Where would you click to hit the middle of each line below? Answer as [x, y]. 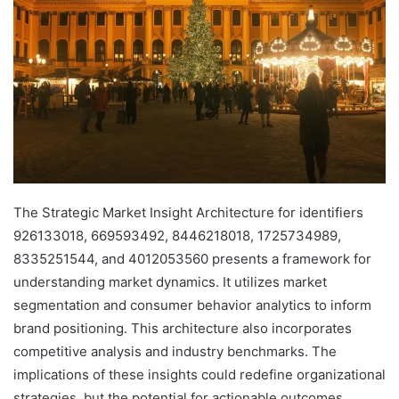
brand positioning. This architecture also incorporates [183, 329]
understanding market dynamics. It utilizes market [170, 282]
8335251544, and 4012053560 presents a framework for [192, 259]
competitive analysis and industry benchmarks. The [175, 352]
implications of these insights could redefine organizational [199, 375]
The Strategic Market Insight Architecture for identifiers [188, 213]
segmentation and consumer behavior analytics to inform [192, 305]
